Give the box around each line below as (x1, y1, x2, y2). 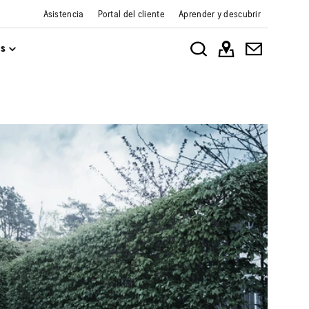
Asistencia (43, 8, 84, 19)
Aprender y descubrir (179, 8, 261, 19)
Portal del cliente (97, 8, 165, 19)
